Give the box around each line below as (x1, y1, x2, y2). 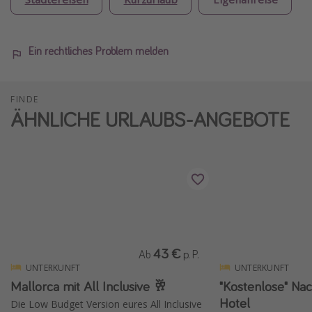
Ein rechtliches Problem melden (29, 44, 169, 58)
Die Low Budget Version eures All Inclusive (10, 297, 202, 311)
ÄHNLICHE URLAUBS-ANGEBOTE (10, 105, 290, 132)
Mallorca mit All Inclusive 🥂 (10, 276, 167, 295)
